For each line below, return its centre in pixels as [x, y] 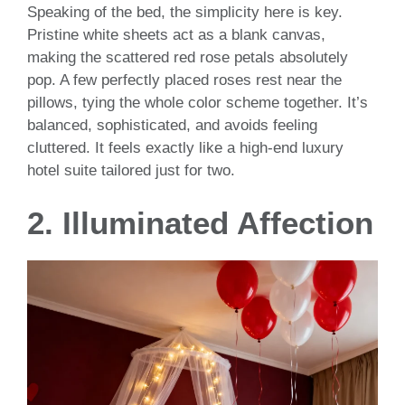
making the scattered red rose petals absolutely [188, 57]
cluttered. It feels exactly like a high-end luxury [185, 147]
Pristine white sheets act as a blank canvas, [176, 34]
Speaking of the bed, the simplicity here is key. [185, 12]
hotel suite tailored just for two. [131, 170]
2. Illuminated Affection [200, 223]
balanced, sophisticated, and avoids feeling [172, 125]
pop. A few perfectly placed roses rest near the [184, 80]
